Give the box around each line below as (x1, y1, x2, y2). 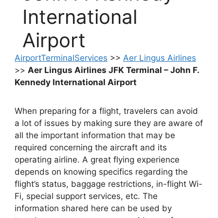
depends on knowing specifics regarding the (15, 167, 188, 177)
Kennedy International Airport (15, 77, 137, 88)
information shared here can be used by (15, 203, 172, 214)
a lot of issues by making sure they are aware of (15, 118, 203, 128)
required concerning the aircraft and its (15, 143, 167, 153)
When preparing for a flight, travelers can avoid (15, 106, 198, 116)
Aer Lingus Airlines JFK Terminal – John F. (28, 65, 199, 75)
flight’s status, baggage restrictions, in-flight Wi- (15, 179, 202, 189)
